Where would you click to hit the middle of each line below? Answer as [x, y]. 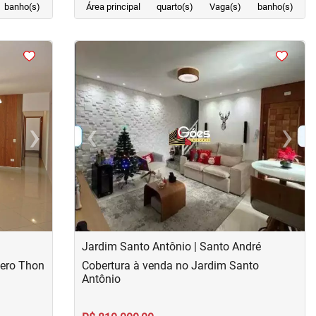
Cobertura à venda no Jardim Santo [170, 266]
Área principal [113, 7]
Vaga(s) [225, 7]
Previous [112, 143]
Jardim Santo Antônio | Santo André [171, 247]
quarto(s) [175, 7]
